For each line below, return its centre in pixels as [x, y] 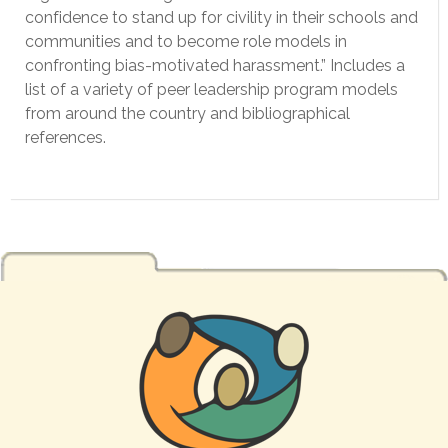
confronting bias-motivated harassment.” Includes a [215, 65]
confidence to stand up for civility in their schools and [221, 17]
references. [65, 137]
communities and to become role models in [186, 41]
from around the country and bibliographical [187, 113]
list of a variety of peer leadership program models [211, 89]
